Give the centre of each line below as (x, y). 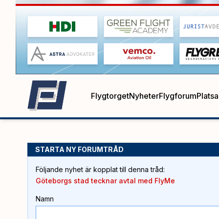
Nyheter (144, 96)
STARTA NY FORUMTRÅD (79, 149)
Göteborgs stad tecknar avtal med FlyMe (105, 180)
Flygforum (178, 96)
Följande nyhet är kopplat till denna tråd (99, 169)
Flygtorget (110, 96)
